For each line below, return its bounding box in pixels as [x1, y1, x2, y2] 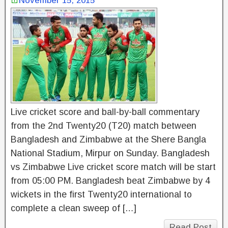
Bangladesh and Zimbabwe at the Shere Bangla [11, 134, 206, 145]
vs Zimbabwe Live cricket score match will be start [11, 162, 216, 172]
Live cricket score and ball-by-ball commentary [11, 107, 199, 117]
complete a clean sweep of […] [11, 203, 136, 213]
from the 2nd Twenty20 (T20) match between [11, 121, 196, 131]
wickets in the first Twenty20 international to [11, 189, 192, 199]
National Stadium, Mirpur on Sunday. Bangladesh [11, 148, 210, 158]
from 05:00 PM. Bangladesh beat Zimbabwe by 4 [11, 176, 210, 186]
